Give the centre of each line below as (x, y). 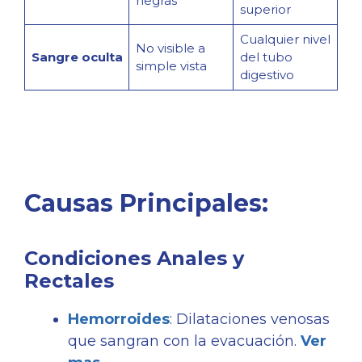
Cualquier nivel (285, 39)
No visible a (170, 48)
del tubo (266, 57)
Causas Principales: (146, 204)
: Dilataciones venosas (250, 320)
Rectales (69, 281)
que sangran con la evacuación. (184, 341)
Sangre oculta (77, 57)
